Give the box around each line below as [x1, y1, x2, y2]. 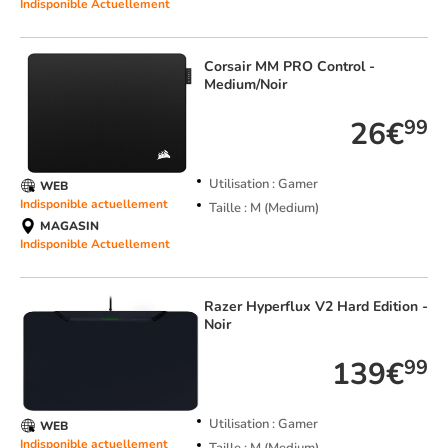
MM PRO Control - [254, 57, 375, 77]
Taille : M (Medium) [208, 199, 319, 218]
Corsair [203, 57, 255, 77]
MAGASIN [40, 218, 99, 235]
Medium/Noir [203, 75, 287, 95]
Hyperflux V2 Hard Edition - [245, 297, 428, 317]
